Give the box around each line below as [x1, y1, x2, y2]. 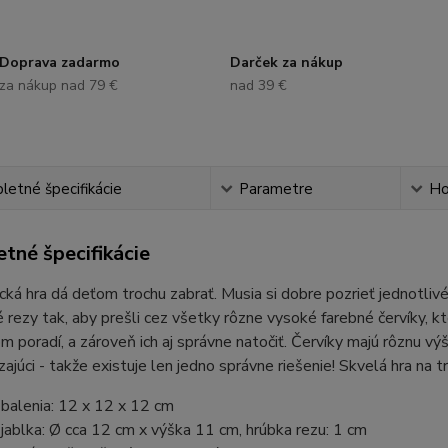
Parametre [238, 179, 313, 199]
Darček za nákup [229, 53, 343, 72]
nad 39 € [229, 76, 287, 95]
